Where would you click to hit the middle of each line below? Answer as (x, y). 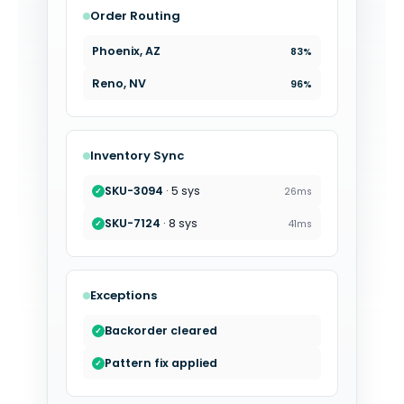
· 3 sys (182, 191)
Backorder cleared (161, 363)
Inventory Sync (137, 156)
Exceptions (124, 296)
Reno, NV (119, 84)
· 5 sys (182, 224)
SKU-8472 (134, 191)
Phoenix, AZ (126, 51)
